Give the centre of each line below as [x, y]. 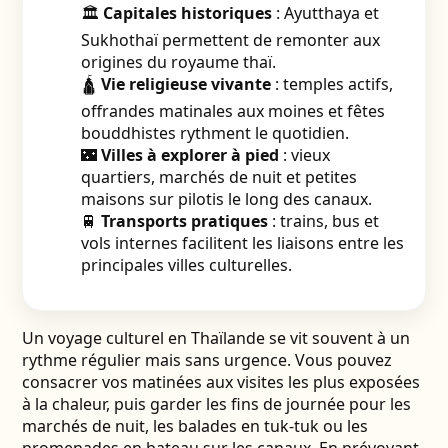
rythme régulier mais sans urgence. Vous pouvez [206, 360]
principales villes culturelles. [186, 265]
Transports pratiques [184, 221]
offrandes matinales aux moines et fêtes [232, 111]
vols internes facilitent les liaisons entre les [242, 243]
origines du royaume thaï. [178, 62]
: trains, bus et [323, 221]
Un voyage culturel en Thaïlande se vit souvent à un [215, 338]
